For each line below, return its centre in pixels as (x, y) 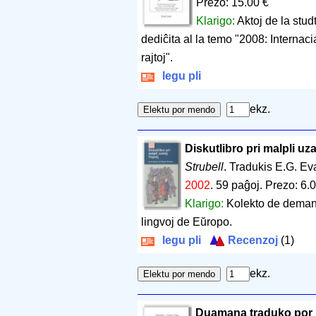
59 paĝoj (238, 185)
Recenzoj (251, 240)
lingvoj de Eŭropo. (187, 221)
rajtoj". (157, 57)
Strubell (205, 166)
